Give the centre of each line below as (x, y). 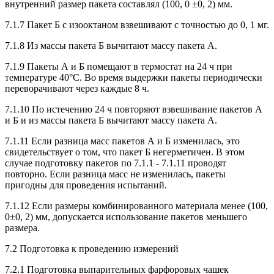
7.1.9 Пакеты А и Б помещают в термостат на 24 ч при (119, 66)
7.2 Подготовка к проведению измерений (92, 248)
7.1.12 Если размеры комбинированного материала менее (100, (136, 206)
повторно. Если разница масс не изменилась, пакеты (115, 174)
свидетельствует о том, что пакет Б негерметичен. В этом (125, 152)
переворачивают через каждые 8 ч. (77, 88)
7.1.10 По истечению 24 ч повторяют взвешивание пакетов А (134, 109)
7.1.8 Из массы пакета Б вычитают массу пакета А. (111, 45)
